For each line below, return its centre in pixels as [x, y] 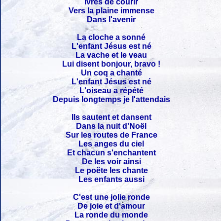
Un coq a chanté [111, 73]
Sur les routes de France [111, 135]
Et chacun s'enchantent [111, 152]
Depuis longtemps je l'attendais [111, 99]
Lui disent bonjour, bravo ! [111, 64]
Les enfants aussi [111, 179]
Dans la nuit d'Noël [111, 126]
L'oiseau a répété [111, 90]
